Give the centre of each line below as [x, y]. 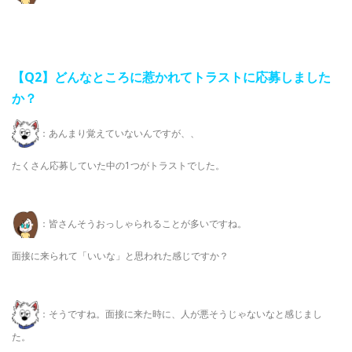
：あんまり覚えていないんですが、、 [119, 133]
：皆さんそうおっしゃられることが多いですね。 [143, 223]
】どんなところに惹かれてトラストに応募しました [186, 77]
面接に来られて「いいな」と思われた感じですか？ [120, 255]
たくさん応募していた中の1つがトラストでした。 [118, 166]
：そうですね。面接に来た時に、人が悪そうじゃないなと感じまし [181, 313]
